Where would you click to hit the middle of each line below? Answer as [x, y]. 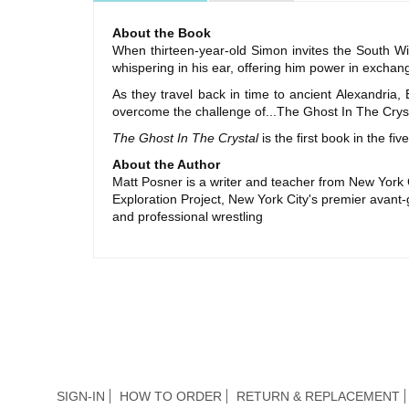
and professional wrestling [188, 217]
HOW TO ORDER [171, 397]
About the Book [162, 33]
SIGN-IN [81, 397]
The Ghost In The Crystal [185, 138]
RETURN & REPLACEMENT [318, 397]
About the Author [166, 165]
